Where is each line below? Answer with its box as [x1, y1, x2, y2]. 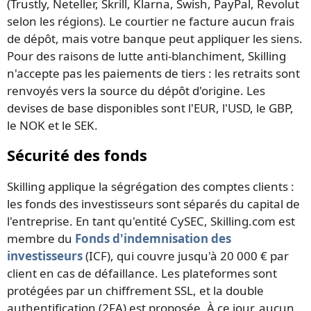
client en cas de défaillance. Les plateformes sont [7, 265, 277, 282]
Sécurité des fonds [7, 144, 147, 166]
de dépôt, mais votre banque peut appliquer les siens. [7, 31, 303, 47]
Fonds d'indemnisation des [75, 230, 231, 247]
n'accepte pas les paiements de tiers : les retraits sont [7, 65, 300, 82]
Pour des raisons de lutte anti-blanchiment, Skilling [7, 48, 286, 65]
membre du [7, 230, 75, 247]
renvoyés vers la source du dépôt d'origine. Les [7, 83, 265, 99]
